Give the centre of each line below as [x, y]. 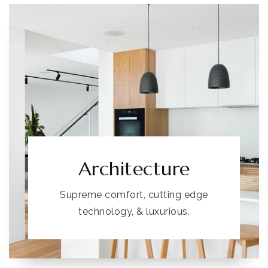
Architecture [134, 169]
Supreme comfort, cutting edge [134, 195]
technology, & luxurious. [134, 211]
